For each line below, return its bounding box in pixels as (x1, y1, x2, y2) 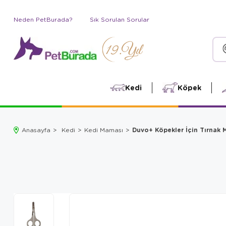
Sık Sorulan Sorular (90, 16, 149, 23)
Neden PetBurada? (14, 16, 73, 23)
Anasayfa (22, 126, 50, 134)
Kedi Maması (84, 126, 123, 134)
